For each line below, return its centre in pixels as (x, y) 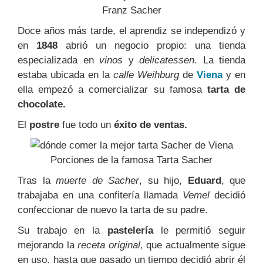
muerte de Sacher (97, 181)
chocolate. (42, 104)
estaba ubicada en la (65, 75)
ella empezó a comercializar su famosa (112, 90)
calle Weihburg (146, 75)
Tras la (37, 181)
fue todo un (87, 125)
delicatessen (167, 60)
